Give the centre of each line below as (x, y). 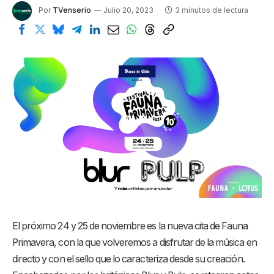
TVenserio (72, 10)
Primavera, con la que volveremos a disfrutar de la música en (135, 242)
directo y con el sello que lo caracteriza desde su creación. (128, 259)
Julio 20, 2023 (128, 10)
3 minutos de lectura (212, 10)
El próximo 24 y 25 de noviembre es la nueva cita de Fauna (130, 226)
